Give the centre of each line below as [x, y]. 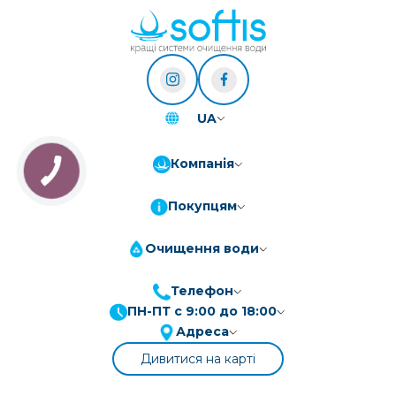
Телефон [202, 291]
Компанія [202, 164]
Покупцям [202, 206]
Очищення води [202, 248]
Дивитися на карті [198, 359]
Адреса [202, 331]
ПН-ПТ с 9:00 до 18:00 [202, 311]
